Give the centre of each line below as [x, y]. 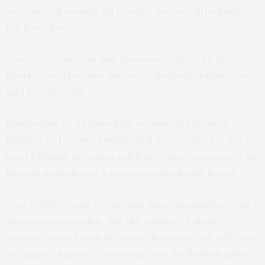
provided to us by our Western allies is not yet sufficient [132, 237]
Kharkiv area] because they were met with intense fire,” [130, 75]
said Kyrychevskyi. [46, 92]
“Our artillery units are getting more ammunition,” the [128, 204]
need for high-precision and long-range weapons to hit [132, 156]
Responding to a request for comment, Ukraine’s [117, 123]
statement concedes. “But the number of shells [112, 221]
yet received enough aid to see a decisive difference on [130, 11]
